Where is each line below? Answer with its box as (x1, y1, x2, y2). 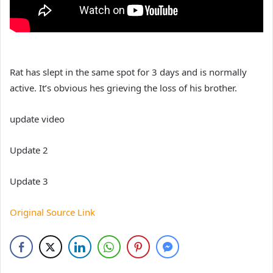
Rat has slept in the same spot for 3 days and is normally (10, 65, 247, 78)
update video (10, 112, 65, 125)
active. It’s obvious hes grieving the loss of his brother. (10, 81, 237, 94)
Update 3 (10, 174, 48, 187)
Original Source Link (10, 205, 95, 218)
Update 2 (10, 143, 48, 156)
